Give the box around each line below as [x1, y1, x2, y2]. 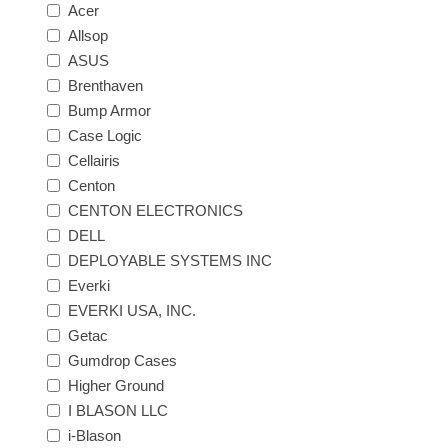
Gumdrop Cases [68, 351, 178, 369]
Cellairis [68, 151, 121, 169]
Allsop [68, 26, 109, 44]
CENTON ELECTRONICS [68, 201, 244, 219]
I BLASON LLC [68, 401, 169, 419]
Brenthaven [68, 76, 144, 94]
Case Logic [68, 126, 143, 144]
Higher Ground [68, 376, 165, 394]
